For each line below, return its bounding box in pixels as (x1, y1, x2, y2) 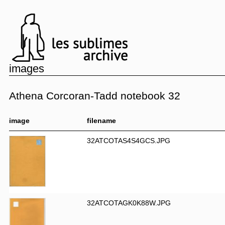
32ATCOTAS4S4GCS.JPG (87, 137, 170, 145)
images (9, 62, 44, 75)
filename (87, 117, 116, 125)
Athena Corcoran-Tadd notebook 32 (9, 90, 180, 101)
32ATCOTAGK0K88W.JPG (87, 199, 171, 207)
